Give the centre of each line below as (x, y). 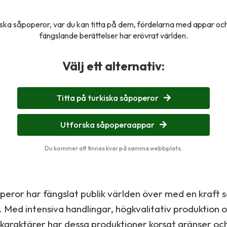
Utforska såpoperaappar (107, 125)
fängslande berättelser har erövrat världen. (113, 35)
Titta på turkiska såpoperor (107, 98)
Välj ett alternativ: (113, 66)
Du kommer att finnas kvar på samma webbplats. (113, 148)
